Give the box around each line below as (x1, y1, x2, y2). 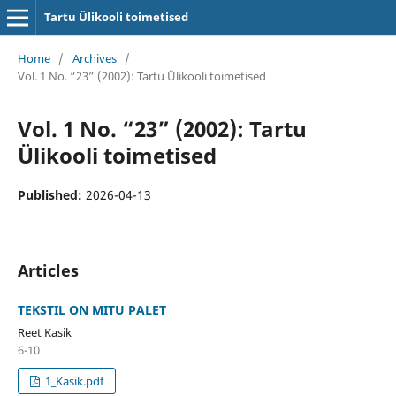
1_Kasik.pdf (42, 372, 104, 389)
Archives (72, 49, 117, 66)
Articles (17, 259, 79, 281)
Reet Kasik (17, 324, 72, 340)
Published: (17, 186, 86, 203)
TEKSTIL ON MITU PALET (17, 301, 166, 318)
